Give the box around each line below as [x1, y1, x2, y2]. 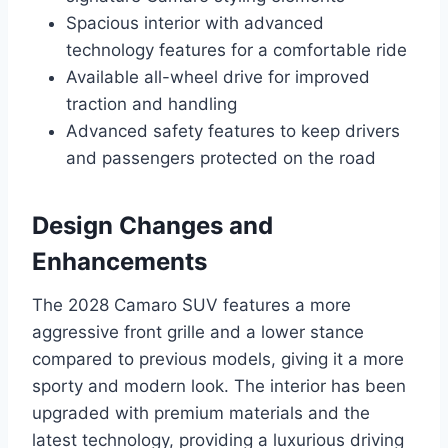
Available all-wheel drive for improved [66, 67, 370, 88]
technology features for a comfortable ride [66, 40, 407, 61]
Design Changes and [32, 211, 273, 241]
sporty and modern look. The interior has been [32, 376, 406, 397]
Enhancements [32, 247, 207, 277]
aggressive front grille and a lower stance [32, 322, 364, 343]
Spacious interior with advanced [66, 13, 324, 34]
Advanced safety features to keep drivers [66, 121, 400, 142]
